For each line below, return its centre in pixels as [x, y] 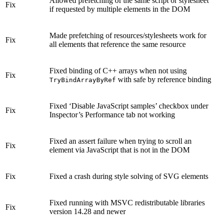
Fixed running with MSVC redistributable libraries [127, 202]
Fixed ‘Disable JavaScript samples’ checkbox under [129, 106]
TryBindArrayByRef [83, 80]
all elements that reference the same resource [118, 44]
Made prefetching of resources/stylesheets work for [128, 35]
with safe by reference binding [164, 79]
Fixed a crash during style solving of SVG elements [129, 176]
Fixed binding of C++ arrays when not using [118, 70]
